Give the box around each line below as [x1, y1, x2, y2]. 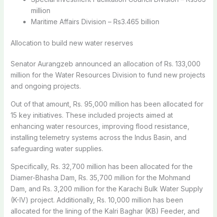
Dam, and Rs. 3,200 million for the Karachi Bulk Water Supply [10, 184, 203, 193]
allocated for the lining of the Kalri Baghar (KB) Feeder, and [10, 206, 200, 215]
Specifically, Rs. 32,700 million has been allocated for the [10, 162, 193, 170]
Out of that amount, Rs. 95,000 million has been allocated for [10, 99, 203, 108]
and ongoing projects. [10, 81, 81, 90]
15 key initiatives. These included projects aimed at [10, 110, 173, 119]
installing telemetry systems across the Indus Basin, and [10, 133, 186, 141]
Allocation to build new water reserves [10, 38, 133, 47]
